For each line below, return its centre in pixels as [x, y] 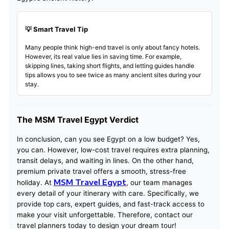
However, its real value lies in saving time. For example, [103, 57]
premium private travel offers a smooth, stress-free [101, 171]
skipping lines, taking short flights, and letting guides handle [109, 66]
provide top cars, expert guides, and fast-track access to [110, 204]
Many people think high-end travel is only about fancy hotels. [112, 48]
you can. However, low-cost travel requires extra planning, [113, 150]
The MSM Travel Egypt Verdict [77, 120]
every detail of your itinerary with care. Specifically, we [108, 193]
